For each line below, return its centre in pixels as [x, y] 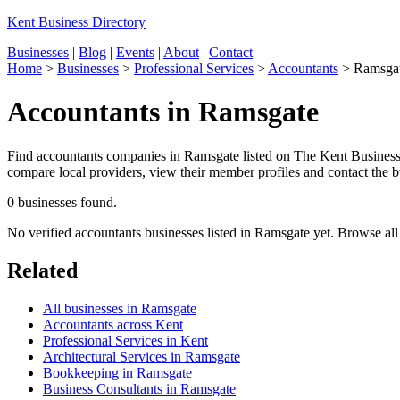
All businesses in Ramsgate [120, 308]
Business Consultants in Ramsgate [139, 388]
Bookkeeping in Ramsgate [117, 372]
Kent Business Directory [76, 22]
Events [135, 52]
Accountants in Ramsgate [163, 112]
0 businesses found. [62, 202]
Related [42, 270]
